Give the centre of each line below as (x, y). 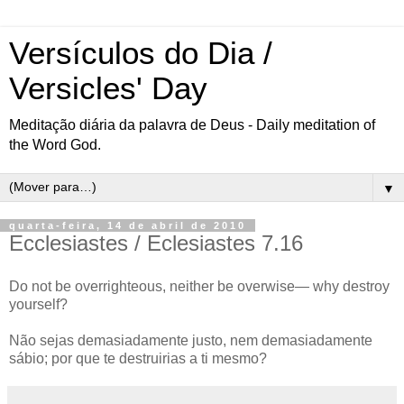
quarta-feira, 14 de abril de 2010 (128, 225)
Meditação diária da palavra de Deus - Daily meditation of (192, 125)
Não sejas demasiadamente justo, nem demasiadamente (191, 340)
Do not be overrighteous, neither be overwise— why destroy (199, 286)
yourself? (38, 304)
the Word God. (55, 145)
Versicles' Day (108, 88)
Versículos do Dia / (141, 53)
